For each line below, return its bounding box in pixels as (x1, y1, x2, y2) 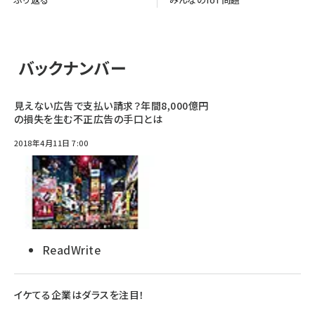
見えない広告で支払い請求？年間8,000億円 (14, 98, 209, 112)
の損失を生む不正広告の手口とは (14, 112, 163, 126)
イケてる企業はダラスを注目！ (14, 288, 145, 302)
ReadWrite (42, 241, 101, 258)
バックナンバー (18, 56, 127, 80)
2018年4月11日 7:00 (14, 137, 89, 148)
